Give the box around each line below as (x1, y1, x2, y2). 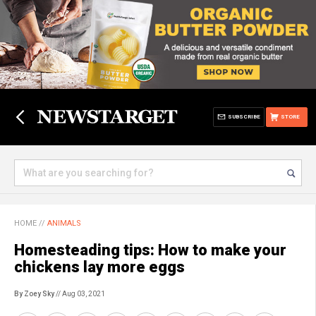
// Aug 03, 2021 (54, 290, 105, 298)
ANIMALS (47, 219, 81, 228)
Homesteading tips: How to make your (14, 241, 286, 259)
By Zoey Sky (14, 290, 54, 298)
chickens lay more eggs (14, 258, 185, 276)
